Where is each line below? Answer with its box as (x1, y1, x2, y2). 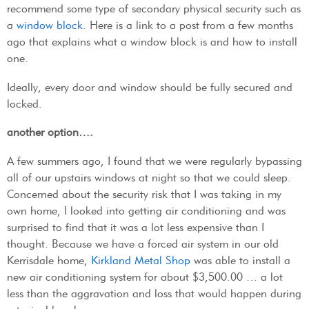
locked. (7, 97, 42, 110)
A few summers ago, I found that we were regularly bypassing (7, 154, 302, 168)
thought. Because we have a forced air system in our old (7, 237, 279, 250)
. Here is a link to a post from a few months (83, 19, 293, 32)
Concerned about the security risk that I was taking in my (7, 187, 281, 201)
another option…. (7, 126, 93, 139)
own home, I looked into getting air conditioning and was (7, 203, 286, 217)
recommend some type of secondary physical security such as (7, 2, 301, 16)
